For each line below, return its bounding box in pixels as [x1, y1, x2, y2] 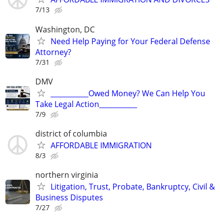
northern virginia [35, 169, 98, 181]
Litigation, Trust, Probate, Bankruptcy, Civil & [51, 181, 215, 192]
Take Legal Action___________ [35, 98, 137, 110]
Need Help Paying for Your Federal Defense [51, 35, 210, 47]
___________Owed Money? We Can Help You [51, 87, 205, 99]
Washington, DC [35, 24, 95, 35]
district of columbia [35, 128, 107, 139]
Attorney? [35, 46, 71, 57]
